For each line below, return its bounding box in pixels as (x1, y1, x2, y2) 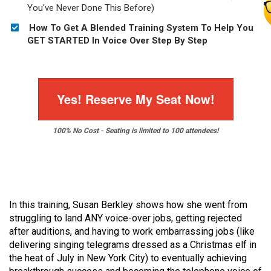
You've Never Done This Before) (27, 2, 154, 13)
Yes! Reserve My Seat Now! (56, 90, 215, 108)
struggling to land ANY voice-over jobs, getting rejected (9, 212, 242, 224)
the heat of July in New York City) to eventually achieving (9, 252, 247, 264)
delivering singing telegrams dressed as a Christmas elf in (9, 239, 256, 250)
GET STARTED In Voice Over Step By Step (27, 35, 207, 46)
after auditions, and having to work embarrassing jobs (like (9, 226, 255, 237)
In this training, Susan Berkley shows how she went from (9, 199, 247, 211)
